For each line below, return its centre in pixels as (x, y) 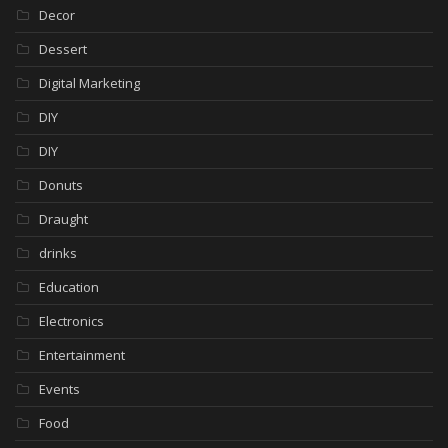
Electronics (71, 321)
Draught (63, 219)
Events (59, 389)
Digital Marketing (89, 83)
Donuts (61, 185)
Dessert (63, 49)
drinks (58, 253)
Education (69, 287)
